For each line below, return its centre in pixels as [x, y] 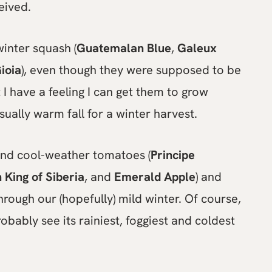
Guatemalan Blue [124, 48]
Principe [173, 155]
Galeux [197, 48]
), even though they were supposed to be [131, 70]
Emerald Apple [155, 177]
